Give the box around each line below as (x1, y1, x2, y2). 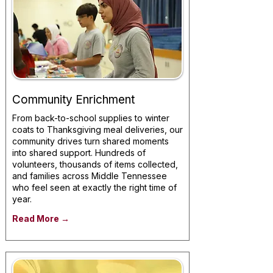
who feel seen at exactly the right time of (12, 182, 177, 193)
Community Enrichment (12, 93, 135, 107)
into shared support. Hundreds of (12, 147, 146, 158)
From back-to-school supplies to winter (12, 113, 169, 123)
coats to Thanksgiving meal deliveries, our (12, 124, 183, 135)
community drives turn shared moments (12, 136, 169, 146)
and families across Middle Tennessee (12, 171, 167, 181)
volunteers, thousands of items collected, (12, 159, 178, 169)
